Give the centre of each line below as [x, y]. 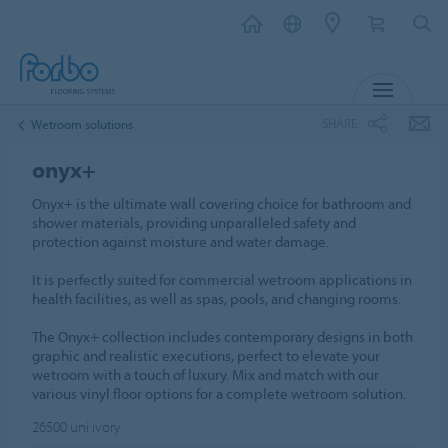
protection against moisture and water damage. [181, 241]
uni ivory [96, 426]
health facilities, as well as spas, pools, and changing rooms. [217, 298]
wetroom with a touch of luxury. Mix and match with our [206, 374]
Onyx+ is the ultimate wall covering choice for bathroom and [222, 203]
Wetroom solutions [82, 123]
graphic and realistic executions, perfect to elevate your [206, 355]
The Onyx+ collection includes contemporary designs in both [223, 336]
